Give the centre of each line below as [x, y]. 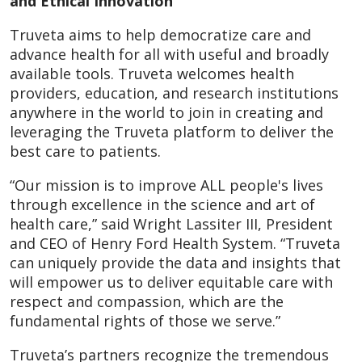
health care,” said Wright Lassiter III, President [171, 223]
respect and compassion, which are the [147, 301]
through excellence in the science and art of [162, 204]
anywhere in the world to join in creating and [166, 112]
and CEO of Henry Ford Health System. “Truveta [175, 243]
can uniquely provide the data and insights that [175, 262]
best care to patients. [85, 151]
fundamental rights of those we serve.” [145, 320]
